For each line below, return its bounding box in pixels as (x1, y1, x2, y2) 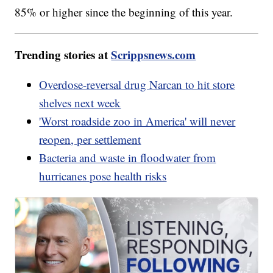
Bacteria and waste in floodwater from (39, 150, 216, 166)
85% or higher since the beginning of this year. (15, 4, 233, 20)
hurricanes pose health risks (39, 168, 167, 184)
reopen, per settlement (39, 132, 141, 147)
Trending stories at (15, 46, 112, 63)
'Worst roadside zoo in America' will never (39, 113, 236, 129)
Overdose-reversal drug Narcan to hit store (39, 77, 235, 93)
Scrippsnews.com (111, 46, 196, 63)
